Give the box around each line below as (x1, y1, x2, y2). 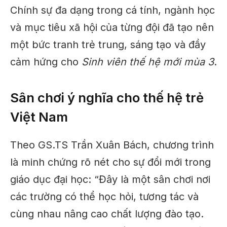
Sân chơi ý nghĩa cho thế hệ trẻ (10, 89, 204, 105)
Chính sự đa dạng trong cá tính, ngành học (10, 4, 215, 16)
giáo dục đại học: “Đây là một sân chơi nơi (10, 173, 210, 185)
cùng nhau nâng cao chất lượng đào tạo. (10, 207, 204, 220)
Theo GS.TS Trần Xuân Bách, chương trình (10, 138, 214, 151)
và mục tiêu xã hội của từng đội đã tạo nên (10, 21, 214, 33)
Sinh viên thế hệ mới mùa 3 (82, 55, 214, 68)
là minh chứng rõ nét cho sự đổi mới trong (10, 156, 211, 168)
